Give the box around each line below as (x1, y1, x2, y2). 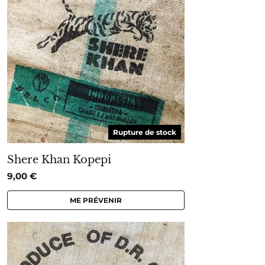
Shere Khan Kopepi (7, 153, 111, 166)
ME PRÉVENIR (70, 195, 122, 205)
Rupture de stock (113, 127, 176, 137)
